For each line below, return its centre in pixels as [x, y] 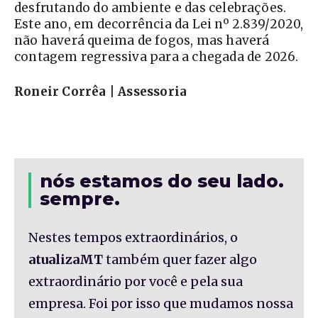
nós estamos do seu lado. [162, 181]
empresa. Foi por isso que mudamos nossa [161, 304]
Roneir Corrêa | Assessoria [101, 92]
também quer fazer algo [180, 260]
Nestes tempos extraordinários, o [133, 238]
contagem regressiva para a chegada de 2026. [157, 57]
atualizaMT [66, 260]
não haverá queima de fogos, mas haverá [142, 41]
